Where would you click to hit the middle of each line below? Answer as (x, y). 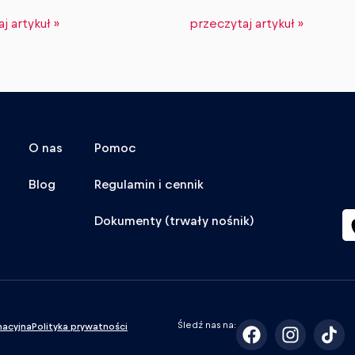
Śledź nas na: (207, 325)
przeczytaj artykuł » (246, 24)
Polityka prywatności (80, 327)
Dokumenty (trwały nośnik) (174, 221)
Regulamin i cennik (149, 185)
